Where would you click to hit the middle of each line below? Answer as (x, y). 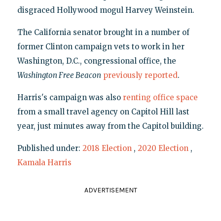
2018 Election (107, 148)
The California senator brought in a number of (103, 32)
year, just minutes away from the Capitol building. (110, 126)
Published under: (50, 148)
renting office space (160, 97)
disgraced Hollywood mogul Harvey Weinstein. (106, 10)
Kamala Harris (44, 162)
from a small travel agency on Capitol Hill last (103, 111)
